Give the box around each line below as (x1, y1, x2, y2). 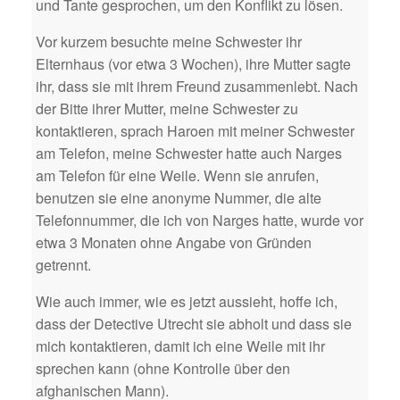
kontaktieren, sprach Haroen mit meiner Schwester (36, 120, 354, 141)
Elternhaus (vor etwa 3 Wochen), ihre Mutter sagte (36, 53, 351, 74)
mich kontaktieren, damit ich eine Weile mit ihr (36, 335, 325, 356)
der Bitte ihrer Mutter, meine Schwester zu (36, 97, 298, 119)
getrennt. (36, 254, 91, 275)
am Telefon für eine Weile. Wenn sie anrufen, (36, 164, 319, 186)
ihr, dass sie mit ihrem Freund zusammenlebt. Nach (36, 75, 358, 96)
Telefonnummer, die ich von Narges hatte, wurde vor (36, 209, 363, 230)
